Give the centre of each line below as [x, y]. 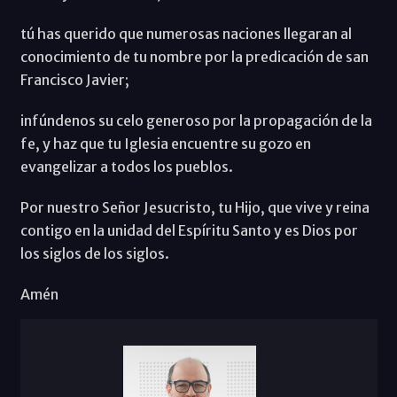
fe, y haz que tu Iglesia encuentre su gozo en [165, 144]
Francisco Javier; [74, 80]
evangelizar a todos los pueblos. [126, 167]
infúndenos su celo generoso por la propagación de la [196, 121]
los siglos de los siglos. [94, 254]
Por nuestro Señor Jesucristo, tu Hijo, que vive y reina [195, 208]
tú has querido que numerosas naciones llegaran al [186, 34]
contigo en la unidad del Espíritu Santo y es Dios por [189, 231]
